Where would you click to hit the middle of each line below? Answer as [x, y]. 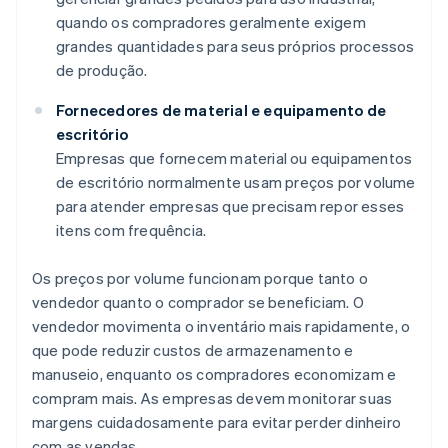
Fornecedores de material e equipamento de [221, 110]
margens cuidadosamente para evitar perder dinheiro [217, 422]
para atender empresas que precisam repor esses [230, 206]
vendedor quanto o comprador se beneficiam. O [198, 302]
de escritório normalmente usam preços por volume [236, 182]
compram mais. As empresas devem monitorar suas [212, 398]
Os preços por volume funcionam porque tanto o [200, 278]
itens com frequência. [131, 230]
